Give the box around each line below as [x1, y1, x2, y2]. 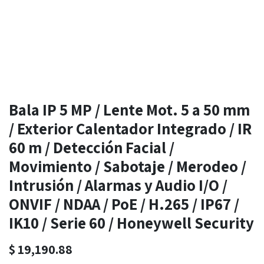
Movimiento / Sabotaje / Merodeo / [9, 156, 246, 177]
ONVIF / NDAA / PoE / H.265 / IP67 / [9, 193, 239, 215]
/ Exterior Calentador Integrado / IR [9, 118, 252, 140]
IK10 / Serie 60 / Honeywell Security [9, 212, 254, 234]
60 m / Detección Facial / [9, 137, 174, 159]
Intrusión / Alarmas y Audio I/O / [9, 174, 227, 196]
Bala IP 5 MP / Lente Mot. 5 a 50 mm [9, 99, 250, 121]
